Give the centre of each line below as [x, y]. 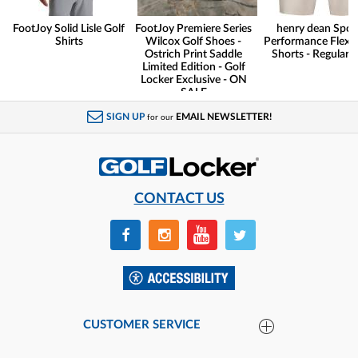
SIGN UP [125, 117]
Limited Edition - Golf [193, 68]
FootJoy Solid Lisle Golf [69, 29]
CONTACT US [179, 199]
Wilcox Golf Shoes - [193, 42]
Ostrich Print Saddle [193, 55]
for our [160, 118]
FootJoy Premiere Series [193, 29]
